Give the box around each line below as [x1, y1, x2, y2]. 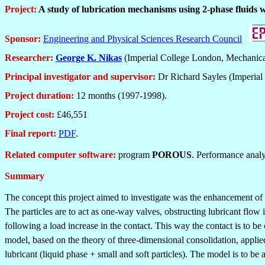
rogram [123, 150, 152, 160]
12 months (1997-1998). [76, 91, 167, 101]
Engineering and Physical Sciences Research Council [43, 34, 242, 44]
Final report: [5, 128, 56, 138]
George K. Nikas [56, 53, 122, 63]
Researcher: [5, 53, 53, 63]
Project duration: [5, 91, 74, 101]
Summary [5, 171, 44, 181]
